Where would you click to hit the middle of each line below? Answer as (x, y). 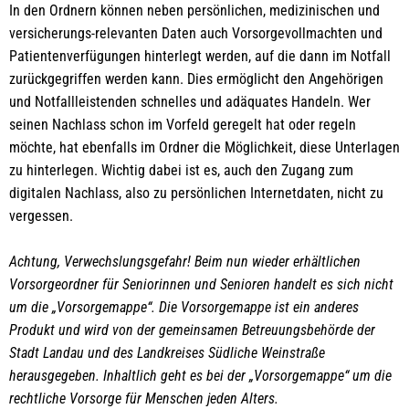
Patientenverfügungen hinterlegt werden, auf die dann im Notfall (200, 56)
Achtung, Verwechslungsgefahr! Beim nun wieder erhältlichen (185, 262)
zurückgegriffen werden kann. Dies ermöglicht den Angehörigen (196, 79)
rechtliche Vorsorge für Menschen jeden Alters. (144, 399)
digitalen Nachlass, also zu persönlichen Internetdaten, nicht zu (196, 193)
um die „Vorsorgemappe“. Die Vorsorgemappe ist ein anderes (184, 307)
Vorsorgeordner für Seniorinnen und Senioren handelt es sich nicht (201, 284)
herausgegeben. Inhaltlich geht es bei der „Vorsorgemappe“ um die (200, 376)
